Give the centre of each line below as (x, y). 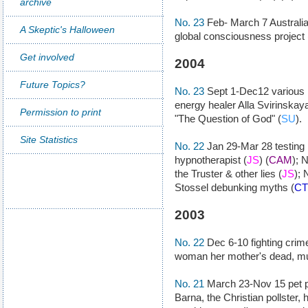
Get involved (47, 57)
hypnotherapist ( (211, 160)
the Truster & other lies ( (228, 174)
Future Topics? (53, 85)
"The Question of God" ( (228, 119)
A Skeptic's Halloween (67, 30)
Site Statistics (49, 140)
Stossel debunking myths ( (234, 187)
